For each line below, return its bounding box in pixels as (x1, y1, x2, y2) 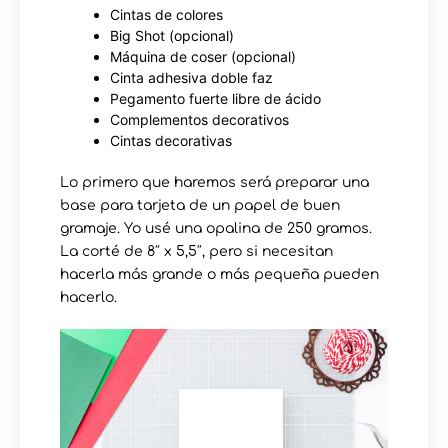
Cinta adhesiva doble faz (110, 68, 273, 86)
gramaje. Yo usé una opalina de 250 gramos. (60, 220, 372, 236)
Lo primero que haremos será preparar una (60, 174, 369, 190)
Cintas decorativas (110, 131, 232, 149)
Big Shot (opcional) (110, 26, 234, 44)
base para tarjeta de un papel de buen (60, 197, 340, 213)
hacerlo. (60, 289, 117, 305)
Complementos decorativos (110, 110, 289, 128)
